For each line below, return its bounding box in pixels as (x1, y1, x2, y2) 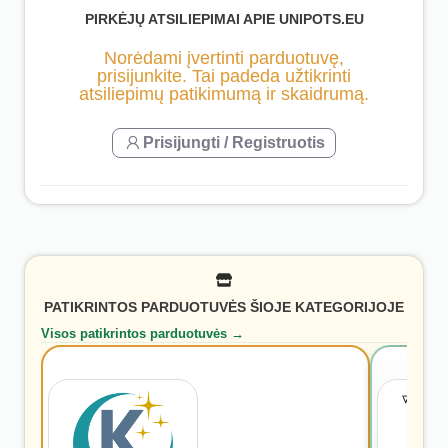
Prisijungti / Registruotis (143, 133, 325, 151)
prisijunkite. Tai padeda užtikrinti (97, 65, 351, 86)
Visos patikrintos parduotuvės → (41, 325, 244, 341)
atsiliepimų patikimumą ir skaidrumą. (79, 83, 369, 104)
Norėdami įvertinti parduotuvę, (104, 47, 344, 68)
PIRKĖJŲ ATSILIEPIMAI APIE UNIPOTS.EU (84, 11, 364, 28)
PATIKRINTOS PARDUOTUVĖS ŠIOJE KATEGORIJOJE (44, 299, 404, 316)
